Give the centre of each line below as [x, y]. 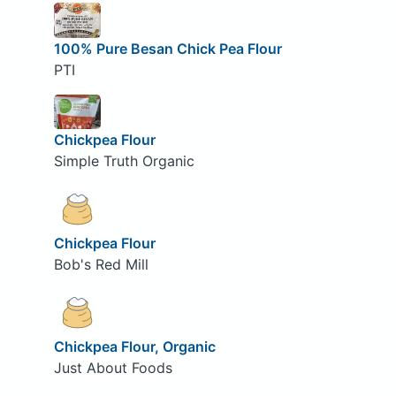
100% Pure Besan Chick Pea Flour [168, 48]
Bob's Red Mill [101, 265]
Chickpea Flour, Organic [134, 346]
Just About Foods [113, 367]
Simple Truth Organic [124, 161]
